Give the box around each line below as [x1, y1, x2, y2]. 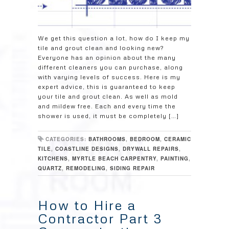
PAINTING [161, 155, 189, 162]
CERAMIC [164, 135, 191, 143]
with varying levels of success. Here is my [38, 73, 180, 81]
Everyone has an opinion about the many [38, 54, 176, 61]
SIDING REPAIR [110, 165, 155, 172]
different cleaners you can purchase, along [38, 63, 183, 71]
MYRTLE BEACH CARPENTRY [72, 155, 156, 162]
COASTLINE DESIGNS [55, 145, 119, 152]
